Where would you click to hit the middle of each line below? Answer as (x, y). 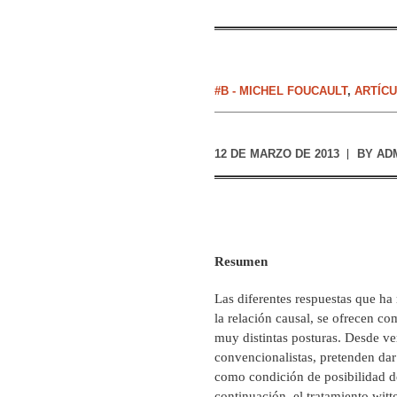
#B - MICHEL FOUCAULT (281, 91)
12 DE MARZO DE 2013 (277, 154)
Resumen (241, 261)
